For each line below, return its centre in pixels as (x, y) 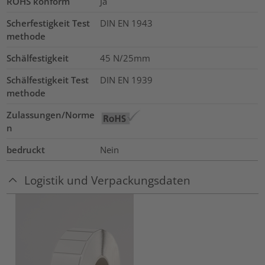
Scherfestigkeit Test (49, 23)
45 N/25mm (125, 58)
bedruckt (26, 149)
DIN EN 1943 (126, 23)
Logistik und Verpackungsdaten (108, 180)
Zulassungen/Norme (51, 114)
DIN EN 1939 (126, 80)
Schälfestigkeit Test (48, 80)
